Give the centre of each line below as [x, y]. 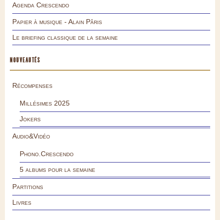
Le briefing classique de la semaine [65, 37]
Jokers [30, 119]
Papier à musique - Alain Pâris [57, 21]
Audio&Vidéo [31, 136]
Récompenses [32, 85]
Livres [22, 202]
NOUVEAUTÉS [25, 60]
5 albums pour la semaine [57, 169]
